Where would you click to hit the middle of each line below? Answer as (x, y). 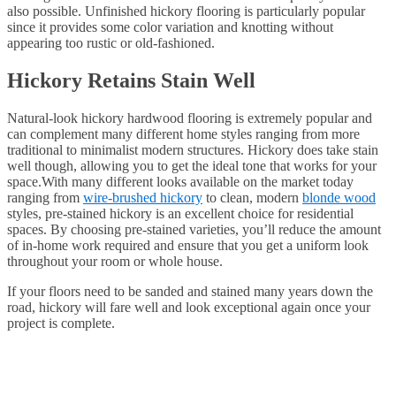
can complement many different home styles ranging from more (183, 133)
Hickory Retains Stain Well (131, 80)
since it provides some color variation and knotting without (170, 27)
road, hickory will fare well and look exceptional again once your (189, 307)
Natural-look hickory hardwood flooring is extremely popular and (190, 118)
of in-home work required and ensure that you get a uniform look (188, 245)
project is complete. (61, 323)
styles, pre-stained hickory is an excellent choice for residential (180, 213)
